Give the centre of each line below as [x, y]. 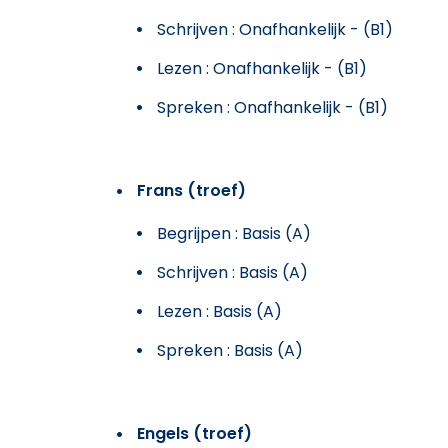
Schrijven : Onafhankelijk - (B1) [275, 29]
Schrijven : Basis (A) [232, 272]
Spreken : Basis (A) [230, 350]
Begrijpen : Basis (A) [234, 233]
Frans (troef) [191, 190]
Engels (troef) [194, 433]
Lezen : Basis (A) [219, 311]
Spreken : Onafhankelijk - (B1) [272, 107]
